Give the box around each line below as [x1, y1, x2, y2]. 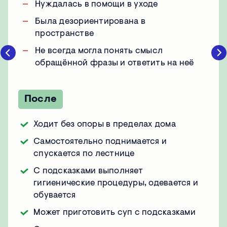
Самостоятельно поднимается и [33, 137, 167, 146]
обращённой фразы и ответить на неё [35, 59, 194, 68]
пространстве [35, 29, 94, 39]
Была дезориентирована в [35, 17, 145, 26]
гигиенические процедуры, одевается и [33, 179, 198, 188]
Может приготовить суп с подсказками [33, 208, 196, 217]
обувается [33, 191, 76, 200]
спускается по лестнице [33, 149, 135, 159]
